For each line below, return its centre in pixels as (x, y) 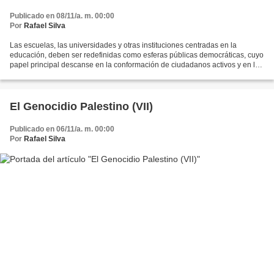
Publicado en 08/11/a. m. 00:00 (62, 16)
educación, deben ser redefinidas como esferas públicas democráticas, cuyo (137, 55)
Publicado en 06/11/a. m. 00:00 (62, 129)
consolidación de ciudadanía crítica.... (72, 75)
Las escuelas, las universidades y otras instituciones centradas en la (123, 46)
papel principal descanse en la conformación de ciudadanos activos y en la (135, 65)
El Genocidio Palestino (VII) (81, 107)
